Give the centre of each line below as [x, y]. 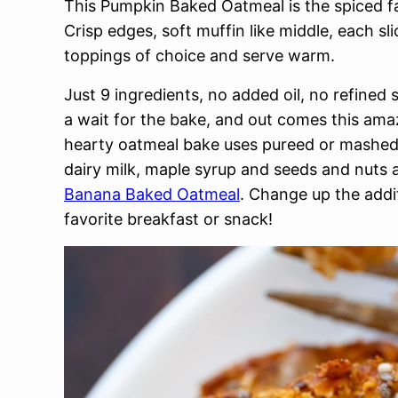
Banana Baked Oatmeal [152, 194]
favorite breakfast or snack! [168, 219]
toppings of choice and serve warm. [199, 56]
